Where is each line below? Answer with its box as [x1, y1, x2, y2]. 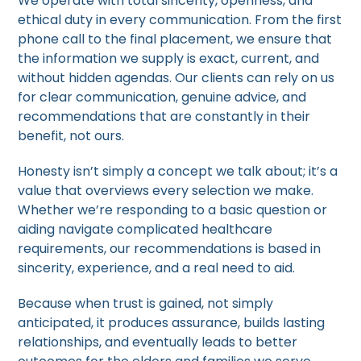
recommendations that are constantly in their [18, 107, 311, 127]
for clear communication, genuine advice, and [18, 88, 307, 107]
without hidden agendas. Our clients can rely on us [18, 68, 335, 88]
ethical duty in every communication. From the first [18, 10, 342, 30]
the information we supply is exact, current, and [18, 49, 320, 68]
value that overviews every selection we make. [18, 181, 314, 201]
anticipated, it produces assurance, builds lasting [18, 313, 326, 333]
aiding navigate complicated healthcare [18, 220, 273, 239]
